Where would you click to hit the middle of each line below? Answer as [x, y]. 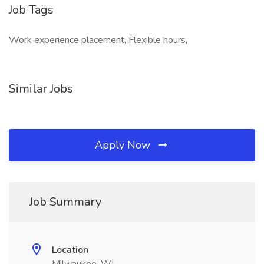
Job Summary [65, 202]
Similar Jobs [41, 89]
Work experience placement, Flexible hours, [98, 40]
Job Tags [31, 10]
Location [70, 250]
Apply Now [124, 145]
